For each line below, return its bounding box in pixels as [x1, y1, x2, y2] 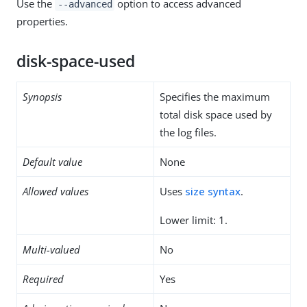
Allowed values [23, 184, 88, 198]
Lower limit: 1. [160, 212, 228, 227]
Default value [23, 154, 82, 169]
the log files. [160, 125, 217, 139]
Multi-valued [23, 242, 80, 256]
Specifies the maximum [160, 89, 270, 103]
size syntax [185, 184, 241, 198]
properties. [16, 14, 68, 28]
